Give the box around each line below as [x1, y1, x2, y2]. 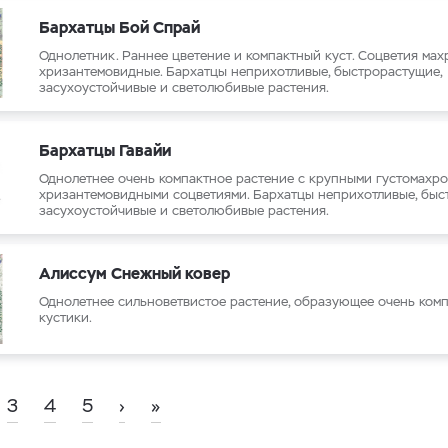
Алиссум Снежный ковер [39, 263, 230, 284]
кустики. [39, 309, 92, 326]
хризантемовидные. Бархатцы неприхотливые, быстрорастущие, [39, 63, 442, 80]
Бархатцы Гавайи [39, 140, 171, 161]
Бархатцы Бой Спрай [39, 17, 200, 38]
